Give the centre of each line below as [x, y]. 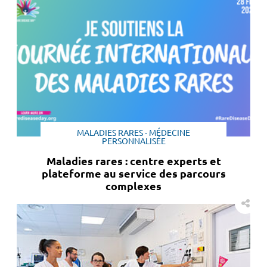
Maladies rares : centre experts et [133, 161]
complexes [133, 186]
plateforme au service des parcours [133, 173]
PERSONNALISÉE [133, 141]
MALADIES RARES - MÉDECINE [133, 133]
